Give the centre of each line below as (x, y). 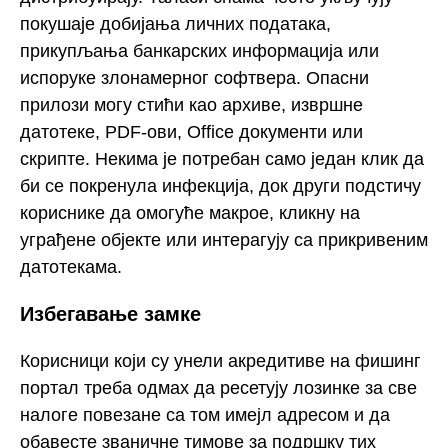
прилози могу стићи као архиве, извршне (191, 104)
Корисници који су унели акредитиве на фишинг (220, 360)
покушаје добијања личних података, (175, 23)
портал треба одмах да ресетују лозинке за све (218, 387)
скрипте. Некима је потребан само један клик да (222, 158)
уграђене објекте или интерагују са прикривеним (224, 239)
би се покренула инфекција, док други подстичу (220, 185)
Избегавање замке (110, 314)
